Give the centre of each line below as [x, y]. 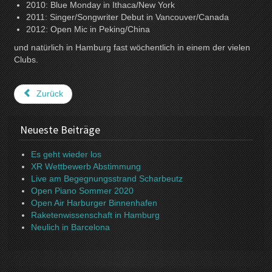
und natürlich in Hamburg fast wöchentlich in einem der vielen [132, 47]
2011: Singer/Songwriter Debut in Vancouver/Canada [128, 17]
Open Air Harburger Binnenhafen [94, 203]
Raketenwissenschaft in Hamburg [96, 215]
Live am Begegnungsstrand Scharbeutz [107, 178]
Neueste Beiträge [60, 130]
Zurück [49, 93]
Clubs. [26, 59]
